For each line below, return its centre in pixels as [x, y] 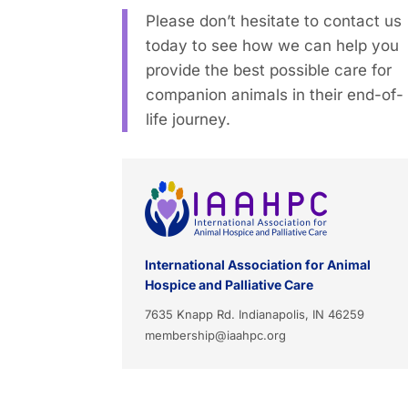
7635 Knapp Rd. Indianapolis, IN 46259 [255, 315]
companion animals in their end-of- [275, 94]
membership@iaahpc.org [216, 336]
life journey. [189, 119]
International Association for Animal [258, 265]
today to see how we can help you [273, 45]
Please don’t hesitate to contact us [274, 20]
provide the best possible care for [269, 70]
